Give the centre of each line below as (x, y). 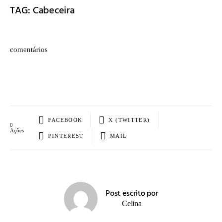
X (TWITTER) (129, 120)
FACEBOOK (65, 120)
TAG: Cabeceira (42, 11)
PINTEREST (66, 136)
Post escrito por (132, 194)
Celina (132, 204)
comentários (29, 50)
